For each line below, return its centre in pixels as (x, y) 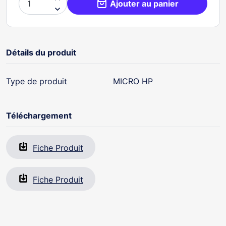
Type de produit (37, 81)
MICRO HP (133, 81)
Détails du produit (41, 52)
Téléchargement (39, 115)
